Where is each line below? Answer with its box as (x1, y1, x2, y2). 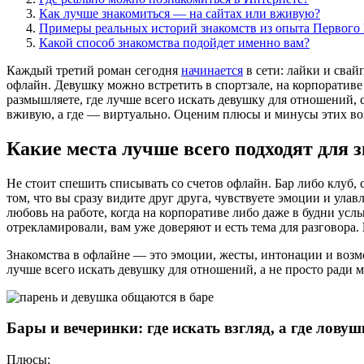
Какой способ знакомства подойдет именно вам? (39, 35, 310, 50)
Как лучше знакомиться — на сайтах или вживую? (39, 6, 320, 20)
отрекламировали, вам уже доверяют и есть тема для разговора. (6, 219, 362, 234)
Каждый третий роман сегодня (6, 63, 181, 77)
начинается (181, 63, 243, 77)
